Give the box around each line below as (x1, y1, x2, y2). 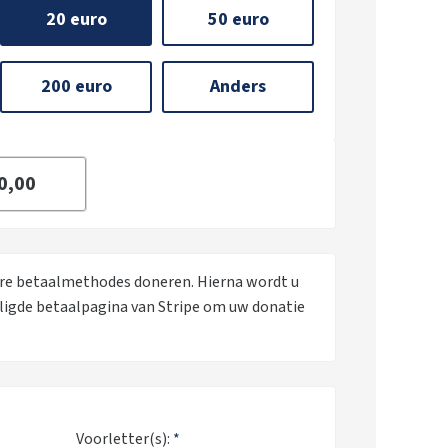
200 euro (40, 74, 112, 99)
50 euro (207, 7, 269, 32)
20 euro (45, 7, 107, 32)
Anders (210, 74, 266, 99)
